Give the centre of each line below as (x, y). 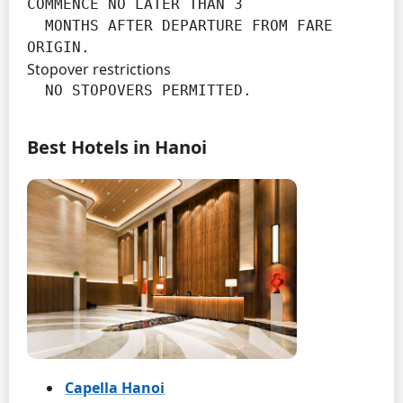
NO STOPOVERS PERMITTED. (148, 90)
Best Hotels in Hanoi (117, 147)
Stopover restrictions (99, 69)
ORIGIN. (58, 47)
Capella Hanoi (115, 387)
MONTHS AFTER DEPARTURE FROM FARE (36, 25)
